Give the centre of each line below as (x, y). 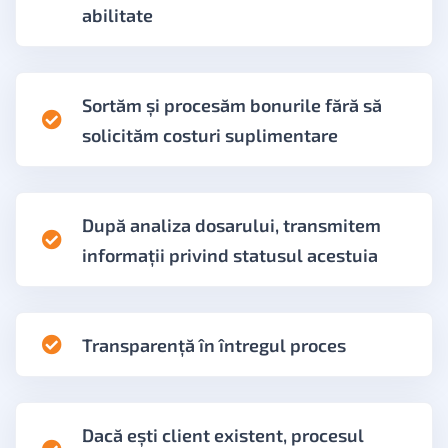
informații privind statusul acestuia (230, 254)
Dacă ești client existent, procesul (223, 434)
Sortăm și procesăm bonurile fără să (232, 104)
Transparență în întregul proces (214, 344)
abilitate (117, 14)
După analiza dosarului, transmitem (231, 224)
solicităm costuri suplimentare (210, 134)
